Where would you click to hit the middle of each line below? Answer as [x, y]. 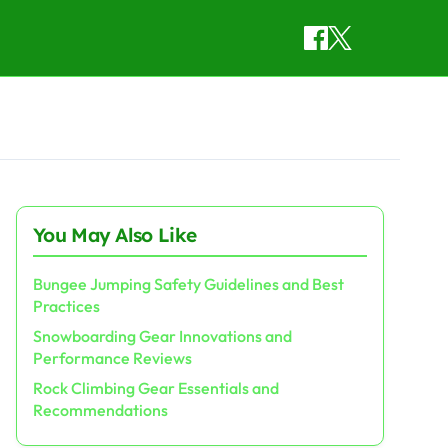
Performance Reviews [112, 358]
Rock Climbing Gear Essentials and [156, 388]
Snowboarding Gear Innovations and [162, 336]
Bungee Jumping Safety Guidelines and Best [188, 284]
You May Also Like [115, 235]
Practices [66, 306]
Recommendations [100, 410]
